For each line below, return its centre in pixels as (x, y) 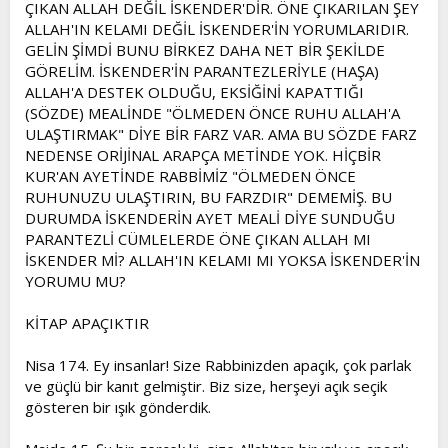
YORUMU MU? (75, 281)
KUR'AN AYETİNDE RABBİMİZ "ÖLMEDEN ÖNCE (190, 176)
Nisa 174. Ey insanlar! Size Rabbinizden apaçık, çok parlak (218, 365)
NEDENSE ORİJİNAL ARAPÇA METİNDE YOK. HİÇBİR (203, 155)
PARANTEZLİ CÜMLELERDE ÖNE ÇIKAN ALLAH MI (198, 239)
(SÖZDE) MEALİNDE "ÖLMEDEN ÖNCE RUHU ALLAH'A (212, 113)
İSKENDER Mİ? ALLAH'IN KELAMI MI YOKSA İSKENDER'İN (222, 260)
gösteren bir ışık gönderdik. (118, 407)
